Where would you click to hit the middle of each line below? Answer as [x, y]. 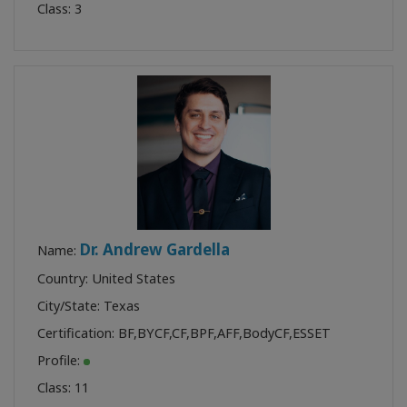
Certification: [78, 333]
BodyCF [266, 333]
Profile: [60, 360]
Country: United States [106, 278]
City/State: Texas [89, 305]
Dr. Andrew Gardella [155, 249]
